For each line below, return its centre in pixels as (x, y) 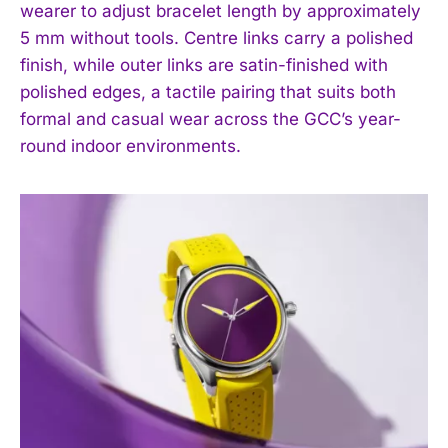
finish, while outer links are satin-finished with (204, 64)
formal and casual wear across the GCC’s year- (210, 118)
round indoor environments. (130, 145)
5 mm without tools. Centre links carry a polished (216, 37)
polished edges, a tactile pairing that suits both (208, 91)
